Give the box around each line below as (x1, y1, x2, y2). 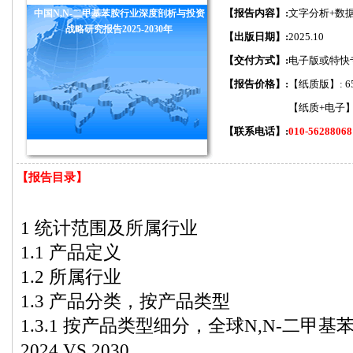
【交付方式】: (224, 54, 288, 66)
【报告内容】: (224, 7, 288, 19)
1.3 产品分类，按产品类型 (20, 291, 230, 311)
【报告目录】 (17, 171, 87, 184)
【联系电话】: (224, 125, 288, 137)
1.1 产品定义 (20, 242, 121, 262)
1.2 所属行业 (20, 266, 121, 287)
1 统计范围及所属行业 (20, 217, 198, 238)
